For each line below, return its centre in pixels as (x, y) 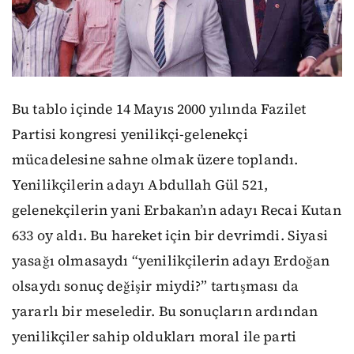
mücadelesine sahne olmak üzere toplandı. (155, 159)
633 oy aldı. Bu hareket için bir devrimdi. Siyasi (170, 235)
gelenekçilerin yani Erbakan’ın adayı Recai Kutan (177, 210)
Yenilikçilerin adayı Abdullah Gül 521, (140, 185)
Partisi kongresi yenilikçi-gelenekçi (130, 134)
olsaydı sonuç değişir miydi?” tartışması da (155, 286)
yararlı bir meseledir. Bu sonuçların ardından (165, 311)
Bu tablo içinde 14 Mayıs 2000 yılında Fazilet (159, 109)
